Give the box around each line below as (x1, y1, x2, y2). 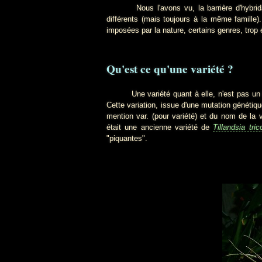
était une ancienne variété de (106, 122, 213, 132)
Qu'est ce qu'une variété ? (106, 60, 233, 77)
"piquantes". (106, 133, 147, 143)
